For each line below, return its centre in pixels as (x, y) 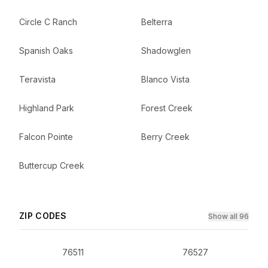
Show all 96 (229, 216)
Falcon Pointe (46, 137)
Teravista (37, 79)
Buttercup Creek (52, 165)
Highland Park (47, 108)
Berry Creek (165, 137)
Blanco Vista (165, 79)
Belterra (157, 22)
